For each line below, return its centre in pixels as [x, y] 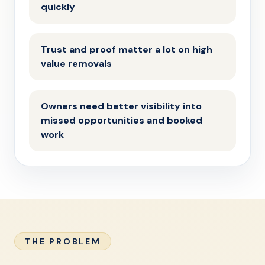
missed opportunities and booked [122, 120]
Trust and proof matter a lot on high [127, 49]
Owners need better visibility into [121, 106]
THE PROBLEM [63, 241]
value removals [76, 64]
